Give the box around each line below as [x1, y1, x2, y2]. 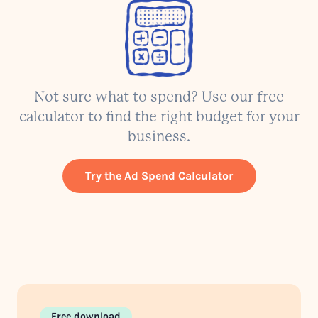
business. [128, 131, 190, 145]
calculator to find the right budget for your [18, 111, 300, 125]
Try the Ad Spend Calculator [84, 169, 234, 183]
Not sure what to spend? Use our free [34, 91, 284, 105]
